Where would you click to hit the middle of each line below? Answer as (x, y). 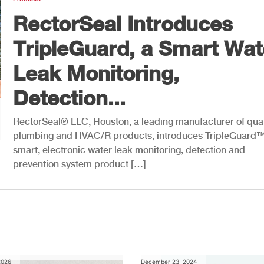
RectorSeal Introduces (123, 23)
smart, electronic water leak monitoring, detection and (129, 150)
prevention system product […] (80, 164)
